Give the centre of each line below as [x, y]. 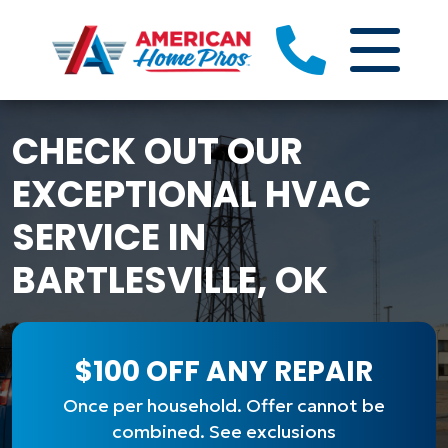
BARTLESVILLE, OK [170, 280]
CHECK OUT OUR [157, 151]
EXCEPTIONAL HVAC [191, 194]
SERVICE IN [109, 237]
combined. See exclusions [224, 431]
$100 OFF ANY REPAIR [224, 371]
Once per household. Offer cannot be [224, 405]
